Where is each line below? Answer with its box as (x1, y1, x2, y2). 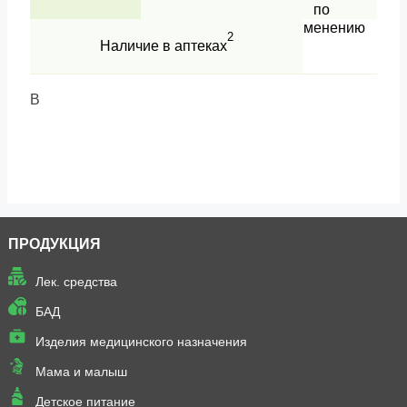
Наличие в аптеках (99, 38, 227, 55)
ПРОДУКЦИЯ (7, 236, 101, 253)
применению (278, 20, 365, 36)
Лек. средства (35, 274, 117, 290)
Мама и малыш (35, 364, 127, 380)
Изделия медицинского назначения (35, 334, 247, 350)
